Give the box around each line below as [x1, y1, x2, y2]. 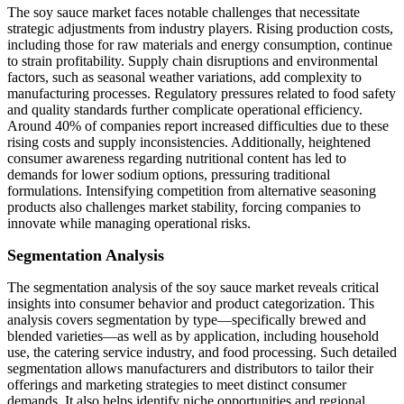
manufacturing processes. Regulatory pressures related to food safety [7, 86, 396, 102]
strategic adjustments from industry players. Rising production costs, [7, 21, 393, 37]
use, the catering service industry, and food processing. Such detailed [7, 344, 397, 361]
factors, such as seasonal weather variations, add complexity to [7, 69, 362, 86]
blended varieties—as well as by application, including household [7, 328, 379, 344]
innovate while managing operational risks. [7, 216, 251, 232]
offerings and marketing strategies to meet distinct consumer [7, 377, 346, 393]
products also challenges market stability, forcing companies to [7, 199, 361, 216]
